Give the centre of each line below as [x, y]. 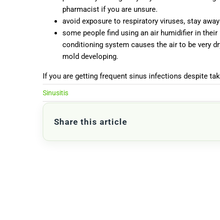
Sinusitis [55, 93]
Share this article [91, 122]
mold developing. [90, 56]
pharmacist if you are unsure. [110, 9]
